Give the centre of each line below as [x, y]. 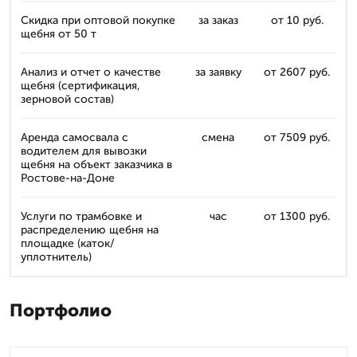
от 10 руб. [297, 20]
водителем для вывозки [84, 151]
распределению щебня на [90, 230]
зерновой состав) [67, 99]
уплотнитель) [56, 257]
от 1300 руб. [297, 216]
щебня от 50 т [59, 34]
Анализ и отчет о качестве [91, 72]
